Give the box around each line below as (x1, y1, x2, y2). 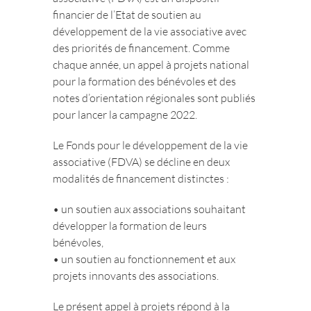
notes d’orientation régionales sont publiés (53, 91, 256, 105)
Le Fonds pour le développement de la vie (53, 138, 249, 152)
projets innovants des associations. (53, 269, 219, 283)
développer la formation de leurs (53, 219, 208, 233)
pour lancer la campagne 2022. (53, 108, 198, 121)
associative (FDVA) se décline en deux (53, 155, 230, 169)
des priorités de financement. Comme (53, 41, 230, 55)
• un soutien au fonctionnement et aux (53, 252, 236, 266)
